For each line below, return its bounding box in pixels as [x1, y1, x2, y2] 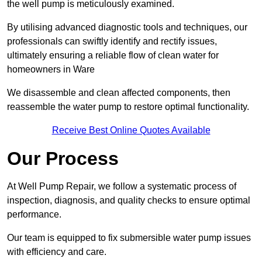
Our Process [7, 148, 119, 170]
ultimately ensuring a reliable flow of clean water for [7, 50, 219, 61]
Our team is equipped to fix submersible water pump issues [7, 233, 251, 243]
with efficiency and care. [7, 247, 106, 257]
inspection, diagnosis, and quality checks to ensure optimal [7, 195, 250, 206]
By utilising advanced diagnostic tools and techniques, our [7, 22, 247, 33]
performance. [7, 209, 61, 220]
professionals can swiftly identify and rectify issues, [7, 36, 217, 47]
